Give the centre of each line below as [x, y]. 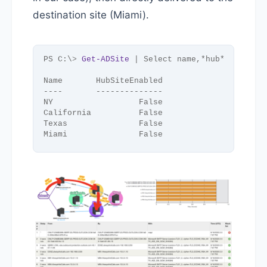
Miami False [103, 135]
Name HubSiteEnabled [103, 81]
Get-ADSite [105, 60]
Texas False [103, 124]
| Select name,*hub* [177, 60]
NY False [103, 103]
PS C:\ [58, 60]
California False [103, 113]
